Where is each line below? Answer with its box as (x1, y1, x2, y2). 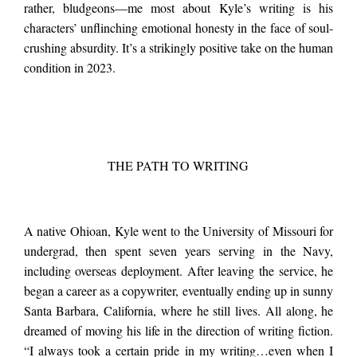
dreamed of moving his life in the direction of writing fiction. (23, 322, 334, 339)
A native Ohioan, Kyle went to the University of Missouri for (23, 222, 334, 240)
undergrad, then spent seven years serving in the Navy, (23, 242, 334, 260)
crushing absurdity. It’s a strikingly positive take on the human (23, 39, 334, 57)
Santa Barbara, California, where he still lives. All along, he (23, 302, 334, 320)
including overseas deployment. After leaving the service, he (23, 262, 334, 280)
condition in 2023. (23, 59, 116, 76)
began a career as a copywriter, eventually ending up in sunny (23, 282, 334, 300)
